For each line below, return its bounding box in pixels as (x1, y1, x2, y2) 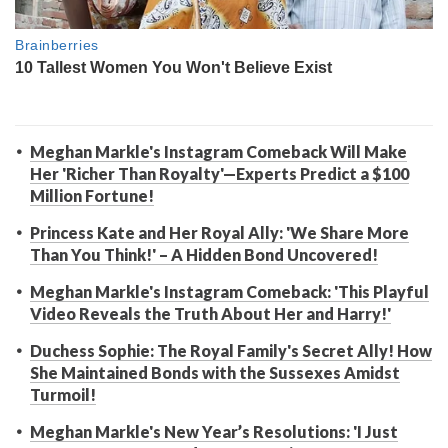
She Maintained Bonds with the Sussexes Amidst (30, 363, 400, 383)
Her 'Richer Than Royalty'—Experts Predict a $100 (30, 164, 409, 184)
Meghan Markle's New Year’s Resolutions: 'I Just (30, 422, 398, 442)
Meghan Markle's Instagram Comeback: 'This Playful (30, 282, 429, 302)
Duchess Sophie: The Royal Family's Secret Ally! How (30, 341, 432, 361)
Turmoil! (30, 385, 96, 405)
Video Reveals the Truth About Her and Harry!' (30, 304, 391, 324)
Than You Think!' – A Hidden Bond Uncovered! (30, 245, 378, 265)
